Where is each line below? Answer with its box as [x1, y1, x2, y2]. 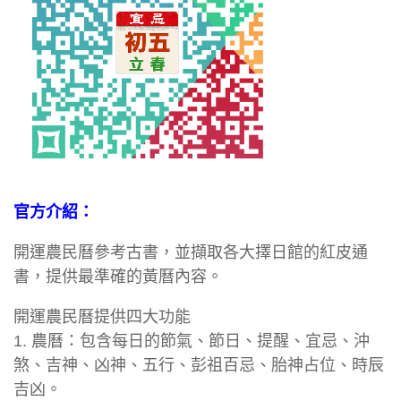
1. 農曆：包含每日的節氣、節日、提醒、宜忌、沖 [13, 331, 370, 350]
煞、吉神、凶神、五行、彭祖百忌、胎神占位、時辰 [13, 355, 384, 374]
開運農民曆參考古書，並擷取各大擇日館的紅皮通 [13, 243, 368, 261]
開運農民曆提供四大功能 [13, 307, 191, 326]
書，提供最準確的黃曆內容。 [13, 267, 223, 286]
